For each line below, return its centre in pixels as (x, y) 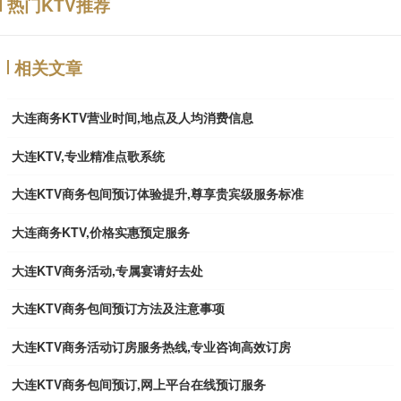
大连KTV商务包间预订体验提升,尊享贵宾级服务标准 (158, 194)
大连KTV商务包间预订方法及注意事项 (118, 308)
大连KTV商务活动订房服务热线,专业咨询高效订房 (151, 346)
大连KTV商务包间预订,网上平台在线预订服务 (139, 384)
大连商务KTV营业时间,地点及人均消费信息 (132, 118)
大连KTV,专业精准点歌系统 (88, 155)
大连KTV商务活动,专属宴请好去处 (107, 270)
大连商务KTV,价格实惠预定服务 (101, 232)
